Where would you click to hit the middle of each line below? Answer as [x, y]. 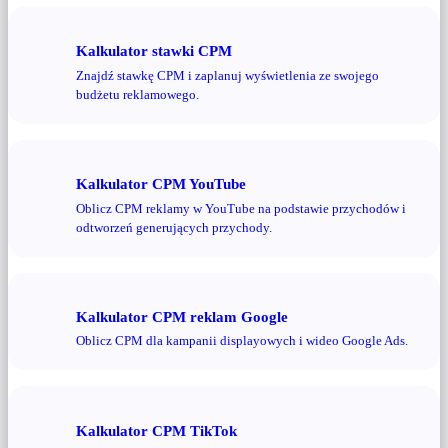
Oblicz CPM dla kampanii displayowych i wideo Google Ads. [242, 341]
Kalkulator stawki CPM [154, 51]
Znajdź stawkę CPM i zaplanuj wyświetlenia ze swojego [227, 75]
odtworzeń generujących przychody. [174, 227]
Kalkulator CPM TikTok [156, 430]
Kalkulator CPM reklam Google [182, 316]
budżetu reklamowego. [137, 94]
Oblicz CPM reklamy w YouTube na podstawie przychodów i [241, 208]
